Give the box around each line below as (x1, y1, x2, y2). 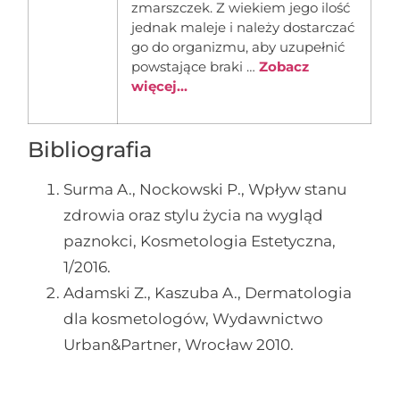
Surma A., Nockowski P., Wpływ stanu (63, 179, 347, 198)
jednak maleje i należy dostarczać (131, 18, 355, 36)
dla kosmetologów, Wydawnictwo (63, 309, 324, 328)
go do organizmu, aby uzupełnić (131, 37, 346, 55)
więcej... (131, 77, 188, 95)
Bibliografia (28, 136, 153, 162)
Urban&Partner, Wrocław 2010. (63, 335, 295, 354)
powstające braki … (131, 57, 260, 75)
